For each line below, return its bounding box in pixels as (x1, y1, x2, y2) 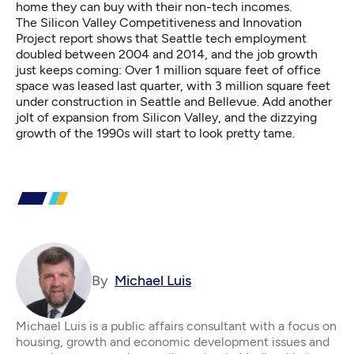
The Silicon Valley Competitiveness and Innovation (16, 14, 302, 30)
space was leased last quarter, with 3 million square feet (16, 77, 330, 93)
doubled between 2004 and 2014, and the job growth (16, 46, 318, 62)
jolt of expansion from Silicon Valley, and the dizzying (16, 109, 317, 125)
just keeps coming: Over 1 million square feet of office (16, 62, 321, 77)
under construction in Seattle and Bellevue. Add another (16, 93, 332, 109)
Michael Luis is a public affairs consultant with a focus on (16, 318, 337, 333)
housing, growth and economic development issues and (16, 333, 330, 349)
